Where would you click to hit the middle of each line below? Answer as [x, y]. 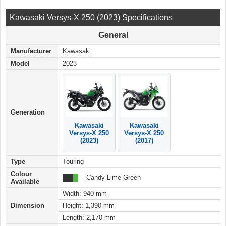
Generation [28, 112]
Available [25, 182]
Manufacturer [31, 51]
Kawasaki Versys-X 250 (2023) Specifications [91, 18]
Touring [73, 162]
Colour [21, 174]
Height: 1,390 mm [89, 206]
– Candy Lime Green [110, 178]
